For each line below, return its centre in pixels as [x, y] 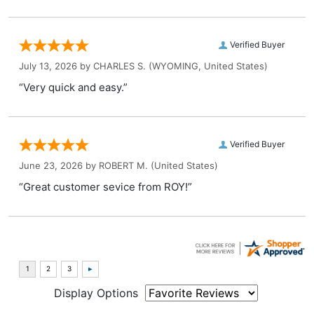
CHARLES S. [120, 66]
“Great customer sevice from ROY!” [105, 187]
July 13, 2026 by [56, 66]
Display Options [96, 293]
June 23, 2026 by [59, 166]
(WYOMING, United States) [207, 66]
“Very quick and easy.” [73, 88]
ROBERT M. [123, 166]
